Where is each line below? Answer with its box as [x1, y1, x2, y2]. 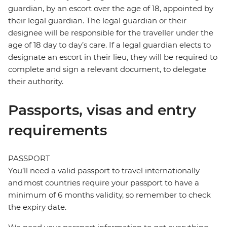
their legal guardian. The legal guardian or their [8, 16, 186, 26]
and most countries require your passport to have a [8, 178, 199, 188]
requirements [8, 122, 107, 139]
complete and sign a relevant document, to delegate [8, 64, 206, 74]
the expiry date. [8, 202, 66, 212]
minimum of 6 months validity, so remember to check [8, 190, 211, 200]
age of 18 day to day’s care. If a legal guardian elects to [8, 40, 211, 50]
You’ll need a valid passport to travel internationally [8, 166, 200, 176]
